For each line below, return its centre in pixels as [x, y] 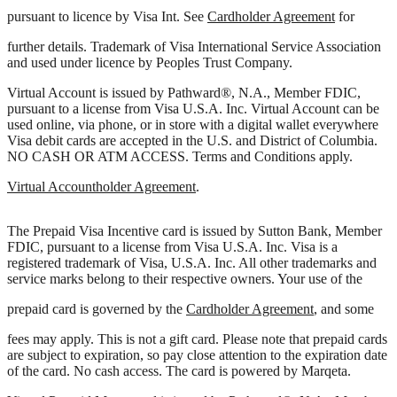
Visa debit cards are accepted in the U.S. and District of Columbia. [192, 154]
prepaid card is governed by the [97, 323]
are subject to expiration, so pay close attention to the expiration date [197, 369]
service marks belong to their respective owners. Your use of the [185, 292]
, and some [344, 323]
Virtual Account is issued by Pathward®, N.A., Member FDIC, [184, 106]
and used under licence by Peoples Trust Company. [150, 76]
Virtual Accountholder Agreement [101, 200]
